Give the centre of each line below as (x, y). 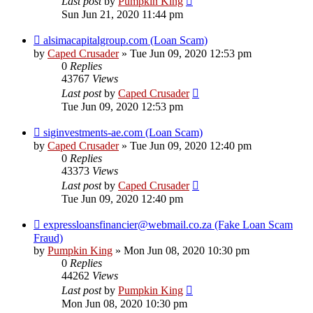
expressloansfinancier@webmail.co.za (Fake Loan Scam (168, 225)
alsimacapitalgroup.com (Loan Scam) (125, 41)
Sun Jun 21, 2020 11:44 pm (122, 15)
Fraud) (48, 238)
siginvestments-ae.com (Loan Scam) (123, 133)
